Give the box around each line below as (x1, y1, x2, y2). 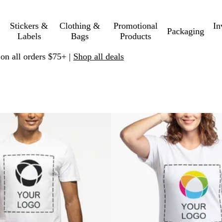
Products (120, 31, 152, 41)
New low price (111, 113, 164, 123)
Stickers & (10, 21, 49, 31)
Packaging (166, 26, 204, 36)
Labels (17, 31, 41, 41)
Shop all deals (73, 51, 124, 61)
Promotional (113, 21, 158, 31)
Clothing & (59, 21, 100, 31)
